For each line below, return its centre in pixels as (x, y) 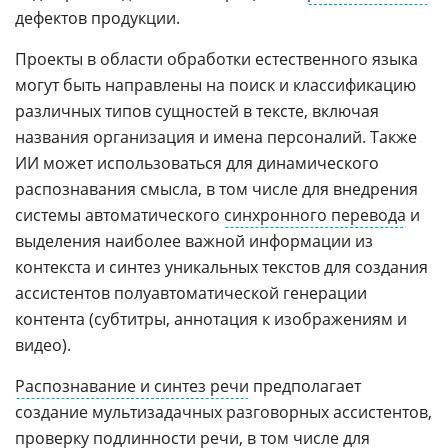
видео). (43, 344)
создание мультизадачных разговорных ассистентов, (223, 411)
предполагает (305, 385)
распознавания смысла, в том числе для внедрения (216, 188)
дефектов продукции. (97, 17)
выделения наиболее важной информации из (194, 240)
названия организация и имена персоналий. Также (216, 136)
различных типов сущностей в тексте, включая (197, 110)
